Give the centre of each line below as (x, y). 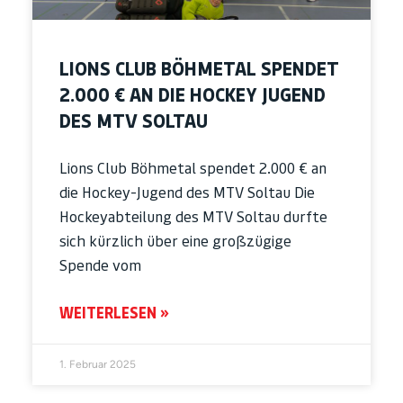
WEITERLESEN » (114, 313)
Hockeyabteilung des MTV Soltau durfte (193, 217)
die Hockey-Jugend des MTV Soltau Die (187, 193)
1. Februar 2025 (98, 365)
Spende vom (100, 266)
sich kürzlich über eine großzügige (175, 242)
